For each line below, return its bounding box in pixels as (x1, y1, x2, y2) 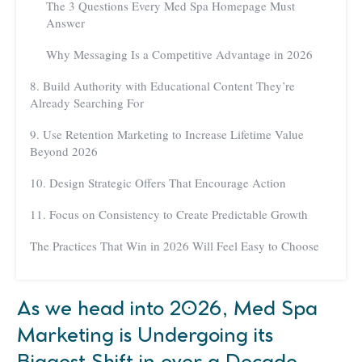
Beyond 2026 (30, 143, 98, 160)
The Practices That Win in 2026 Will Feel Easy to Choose (30, 238, 319, 255)
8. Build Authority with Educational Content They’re (30, 78, 295, 95)
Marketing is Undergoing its (17, 326, 273, 347)
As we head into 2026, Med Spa (17, 300, 318, 320)
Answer (46, 15, 85, 32)
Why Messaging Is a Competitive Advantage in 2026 (46, 46, 313, 63)
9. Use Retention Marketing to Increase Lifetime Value (30, 126, 304, 143)
